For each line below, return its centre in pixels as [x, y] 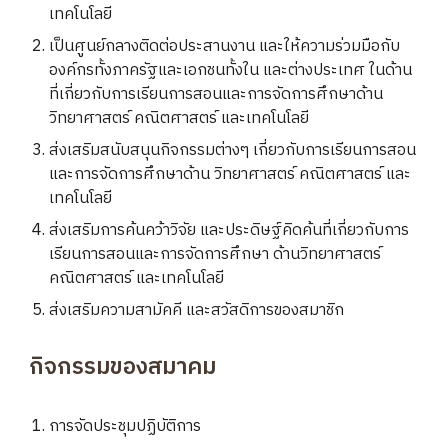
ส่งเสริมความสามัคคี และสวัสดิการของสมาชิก [197, 310]
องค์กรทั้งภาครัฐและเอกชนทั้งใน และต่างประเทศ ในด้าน [231, 70]
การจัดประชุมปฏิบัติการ [125, 426]
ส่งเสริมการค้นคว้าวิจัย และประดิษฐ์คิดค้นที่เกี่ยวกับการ [229, 230]
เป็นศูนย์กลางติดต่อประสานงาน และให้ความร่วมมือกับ [225, 46]
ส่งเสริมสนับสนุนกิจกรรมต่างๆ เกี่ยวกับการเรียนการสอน [233, 150]
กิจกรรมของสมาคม [123, 367]
